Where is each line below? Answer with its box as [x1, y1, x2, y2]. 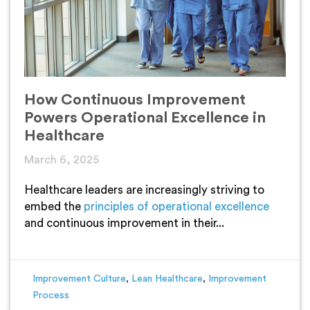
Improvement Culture [33, 274, 126, 284]
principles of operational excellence [84, 201, 269, 213]
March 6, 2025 [24, 154, 99, 166]
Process [33, 291, 69, 301]
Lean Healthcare [131, 274, 203, 284]
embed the [24, 201, 84, 213]
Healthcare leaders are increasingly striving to [24, 184, 264, 197]
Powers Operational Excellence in [24, 110, 266, 126]
